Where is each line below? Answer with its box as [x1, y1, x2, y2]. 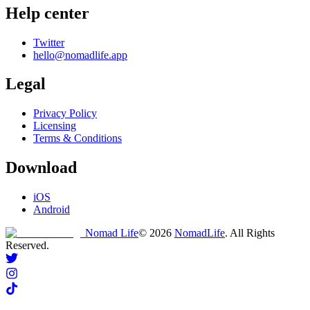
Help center [6, 3, 89, 22]
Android [33, 203, 70, 216]
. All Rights [225, 227, 275, 239]
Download [6, 158, 77, 177]
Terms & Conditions [33, 132, 122, 145]
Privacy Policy [33, 107, 97, 120]
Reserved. [6, 239, 49, 252]
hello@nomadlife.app [33, 48, 127, 61]
